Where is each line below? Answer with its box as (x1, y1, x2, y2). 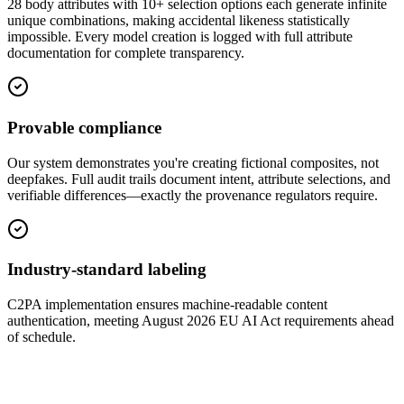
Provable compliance (7, 118, 161, 138)
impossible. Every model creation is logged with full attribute (7, 29, 353, 45)
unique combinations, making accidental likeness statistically (7, 13, 350, 29)
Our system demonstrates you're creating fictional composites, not (7, 154, 379, 170)
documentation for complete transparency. (7, 45, 244, 61)
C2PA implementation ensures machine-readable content (7, 297, 327, 313)
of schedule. (7, 329, 76, 345)
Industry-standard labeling (7, 260, 207, 280)
